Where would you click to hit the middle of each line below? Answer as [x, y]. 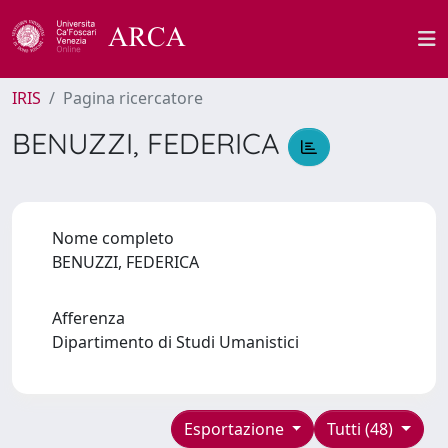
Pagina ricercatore [133, 98]
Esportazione [235, 428]
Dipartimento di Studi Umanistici [179, 341]
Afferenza [88, 317]
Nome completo [113, 237]
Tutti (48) [362, 428]
